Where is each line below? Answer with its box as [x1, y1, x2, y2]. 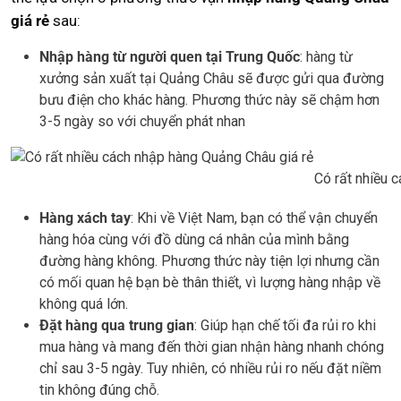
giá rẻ [11, 11, 49, 30]
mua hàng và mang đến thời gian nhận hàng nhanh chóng [39, 338, 384, 356]
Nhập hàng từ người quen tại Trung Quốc [39, 47, 300, 65]
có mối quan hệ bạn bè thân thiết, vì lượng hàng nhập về [39, 274, 380, 292]
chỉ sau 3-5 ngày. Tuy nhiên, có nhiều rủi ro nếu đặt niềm [39, 360, 381, 378]
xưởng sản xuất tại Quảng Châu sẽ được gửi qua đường [39, 69, 384, 87]
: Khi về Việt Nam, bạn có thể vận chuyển [131, 209, 378, 227]
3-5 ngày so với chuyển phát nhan [39, 112, 245, 130]
